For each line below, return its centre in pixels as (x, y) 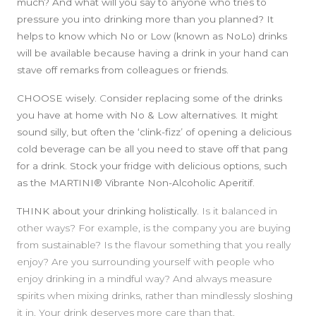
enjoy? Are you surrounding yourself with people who (146, 261)
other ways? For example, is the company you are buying (154, 227)
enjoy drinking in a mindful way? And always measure (145, 278)
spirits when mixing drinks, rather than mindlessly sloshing (155, 295)
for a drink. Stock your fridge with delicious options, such (152, 165)
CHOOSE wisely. (58, 98)
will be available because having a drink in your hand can (153, 53)
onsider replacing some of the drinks (194, 98)
